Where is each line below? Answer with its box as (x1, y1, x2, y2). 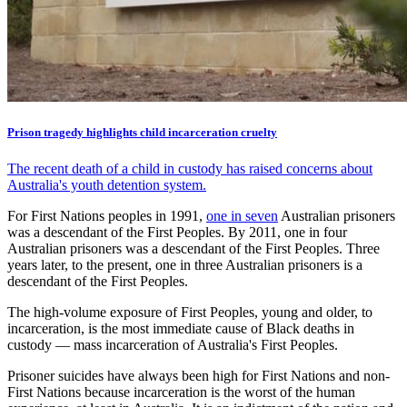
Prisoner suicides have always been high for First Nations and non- (7, 367, 390, 383)
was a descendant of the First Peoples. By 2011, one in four (7, 223, 347, 240)
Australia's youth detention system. (7, 176, 206, 193)
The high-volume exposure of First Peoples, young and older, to (7, 303, 372, 320)
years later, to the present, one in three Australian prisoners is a (7, 256, 362, 273)
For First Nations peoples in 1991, (7, 207, 206, 223)
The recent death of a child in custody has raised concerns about (7, 160, 372, 176)
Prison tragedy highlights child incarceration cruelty (7, 125, 277, 140)
